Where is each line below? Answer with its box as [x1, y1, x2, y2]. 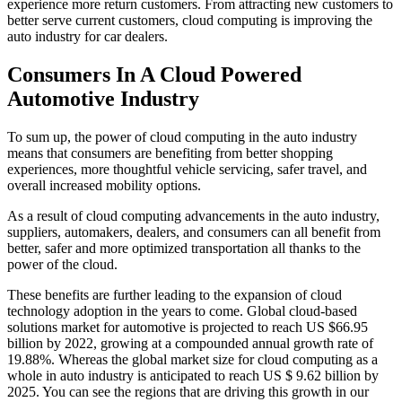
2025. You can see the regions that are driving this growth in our [7, 383, 369, 399]
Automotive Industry [7, 86, 199, 110]
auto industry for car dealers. [7, 29, 168, 45]
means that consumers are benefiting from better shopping [7, 144, 333, 161]
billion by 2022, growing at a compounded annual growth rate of [7, 335, 373, 351]
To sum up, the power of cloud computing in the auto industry [7, 128, 357, 144]
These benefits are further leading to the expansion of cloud [7, 286, 342, 302]
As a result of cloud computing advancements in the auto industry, [7, 207, 380, 223]
